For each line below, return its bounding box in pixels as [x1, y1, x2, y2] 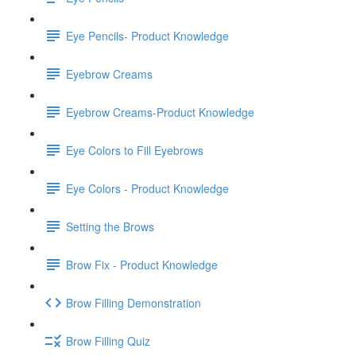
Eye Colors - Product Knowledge [66, 180, 229, 196]
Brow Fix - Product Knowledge [66, 256, 218, 273]
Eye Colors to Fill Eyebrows [66, 141, 203, 158]
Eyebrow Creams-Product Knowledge [66, 103, 254, 120]
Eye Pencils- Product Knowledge [66, 27, 229, 44]
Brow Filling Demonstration [66, 294, 201, 311]
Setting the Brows [66, 218, 154, 234]
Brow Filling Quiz [66, 332, 150, 349]
